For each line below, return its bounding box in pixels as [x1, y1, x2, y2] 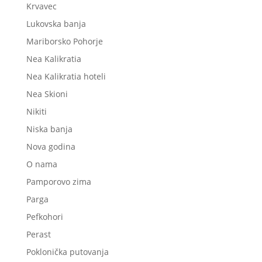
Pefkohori [26, 211, 63, 223]
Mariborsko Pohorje [26, 36, 103, 47]
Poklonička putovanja [26, 246, 109, 258]
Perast [26, 229, 51, 240]
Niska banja [26, 123, 73, 135]
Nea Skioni [26, 88, 68, 100]
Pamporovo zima [26, 176, 91, 188]
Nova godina [26, 141, 75, 153]
